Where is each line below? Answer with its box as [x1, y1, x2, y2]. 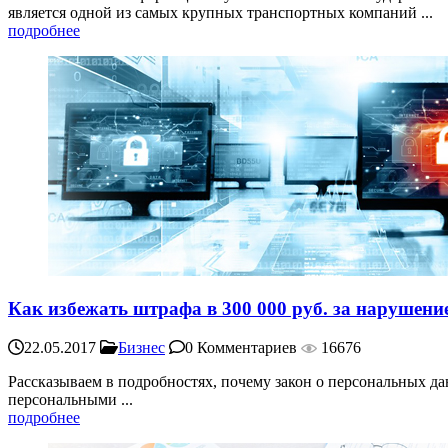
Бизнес [118, 339, 165, 357]
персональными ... [8, 391, 133, 409]
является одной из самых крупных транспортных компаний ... [8, 3, 433, 21]
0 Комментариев [185, 339, 297, 357]
